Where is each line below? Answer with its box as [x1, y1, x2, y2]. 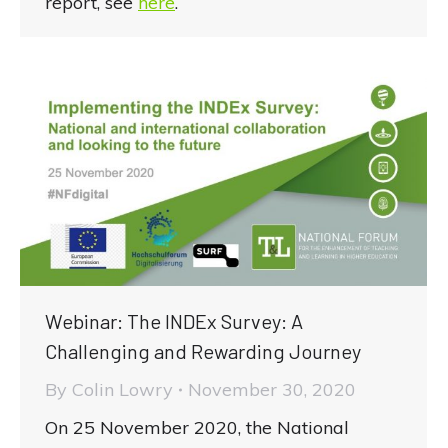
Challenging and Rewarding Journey [45, 339, 361, 364]
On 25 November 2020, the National [45, 416, 349, 440]
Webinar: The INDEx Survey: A [45, 309, 303, 334]
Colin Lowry [72, 378, 173, 402]
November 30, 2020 [188, 378, 356, 402]
